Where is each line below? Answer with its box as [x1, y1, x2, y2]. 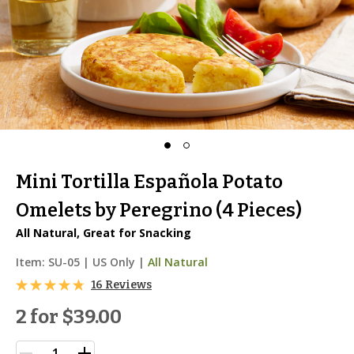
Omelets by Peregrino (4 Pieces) [16, 199, 302, 221]
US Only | [92, 254, 145, 269]
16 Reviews [91, 278, 152, 292]
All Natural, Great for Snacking [16, 225, 191, 240]
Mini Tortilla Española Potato [16, 171, 283, 193]
